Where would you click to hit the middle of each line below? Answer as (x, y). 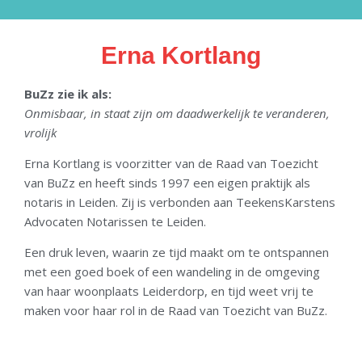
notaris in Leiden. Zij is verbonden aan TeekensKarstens (180, 202)
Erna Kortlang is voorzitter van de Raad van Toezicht (171, 163)
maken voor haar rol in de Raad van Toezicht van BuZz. (176, 311)
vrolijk (40, 132)
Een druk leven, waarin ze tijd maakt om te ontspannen (177, 253)
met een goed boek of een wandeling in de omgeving (172, 272)
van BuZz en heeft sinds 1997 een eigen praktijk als (167, 182)
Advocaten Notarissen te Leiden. (115, 221)
